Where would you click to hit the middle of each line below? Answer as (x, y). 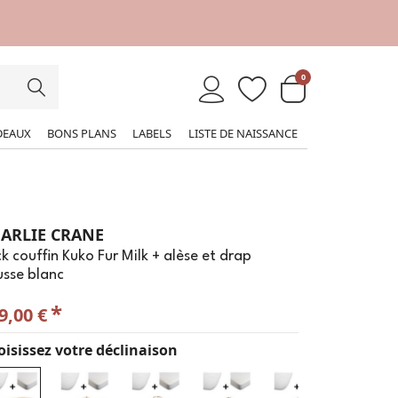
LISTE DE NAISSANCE (243, 133)
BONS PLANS (81, 133)
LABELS (151, 133)
